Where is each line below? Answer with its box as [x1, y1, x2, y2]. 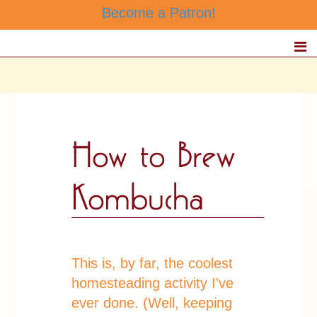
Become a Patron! [101, 5, 216, 21]
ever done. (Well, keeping [71, 295, 232, 311]
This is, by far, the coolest [71, 255, 233, 271]
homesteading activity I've [71, 275, 234, 291]
